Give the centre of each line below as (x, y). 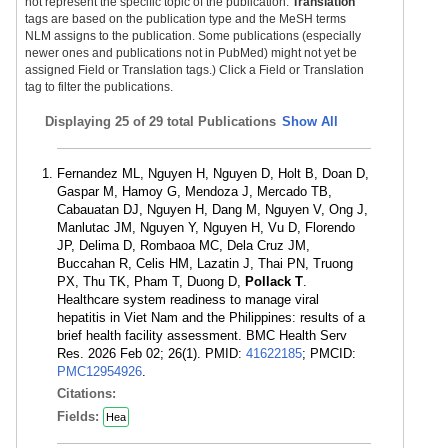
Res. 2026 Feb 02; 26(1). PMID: (151, 353)
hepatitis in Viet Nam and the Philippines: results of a (211, 317)
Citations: (88, 393)
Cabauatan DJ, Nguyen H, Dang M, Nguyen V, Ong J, (212, 209)
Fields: (80, 416)
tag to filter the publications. (99, 87)
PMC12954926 (99, 371)
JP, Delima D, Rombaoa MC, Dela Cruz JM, (183, 245)
